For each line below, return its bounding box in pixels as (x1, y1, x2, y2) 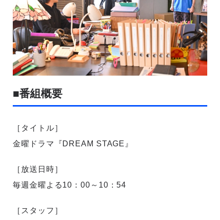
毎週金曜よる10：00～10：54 (13, 180, 127, 189)
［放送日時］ (13, 165, 63, 173)
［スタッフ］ (13, 206, 63, 215)
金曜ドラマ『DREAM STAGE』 (13, 139, 134, 148)
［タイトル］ (13, 123, 63, 132)
